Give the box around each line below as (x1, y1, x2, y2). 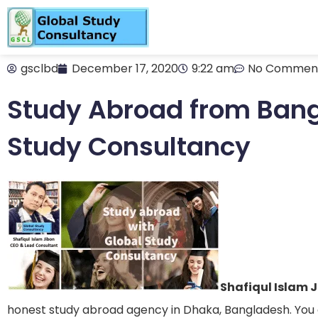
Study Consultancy (7, 128, 251, 165)
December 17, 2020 (72, 60, 178, 77)
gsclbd (21, 60, 58, 77)
